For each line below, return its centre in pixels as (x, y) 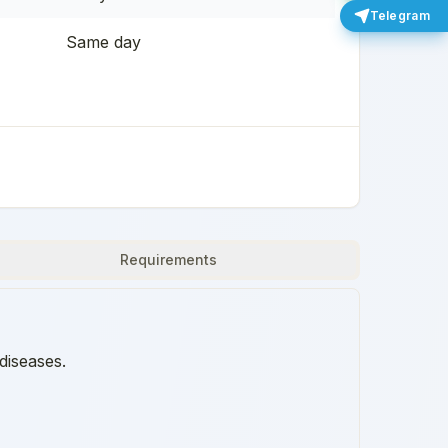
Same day (103, 41)
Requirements (168, 259)
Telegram (399, 15)
